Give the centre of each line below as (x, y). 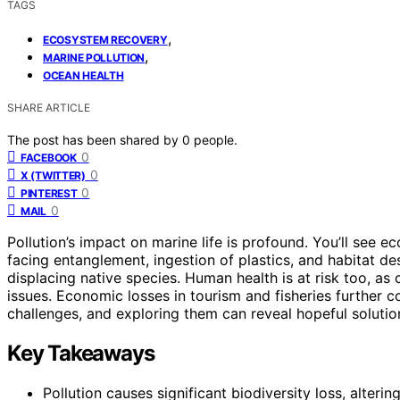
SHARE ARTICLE (49, 107)
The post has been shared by (95, 139)
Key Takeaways (81, 353)
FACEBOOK (49, 157)
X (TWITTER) (53, 175)
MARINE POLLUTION (94, 57)
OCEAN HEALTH (83, 75)
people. (216, 139)
